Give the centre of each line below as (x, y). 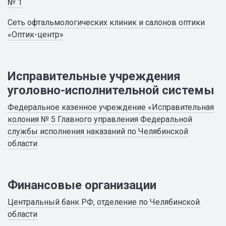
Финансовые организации (82, 185)
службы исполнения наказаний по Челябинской (98, 131)
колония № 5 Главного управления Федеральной (100, 119)
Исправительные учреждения (94, 76)
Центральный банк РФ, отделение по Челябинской (104, 202)
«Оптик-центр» (36, 35)
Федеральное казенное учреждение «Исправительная (111, 107)
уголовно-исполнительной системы (111, 90)
